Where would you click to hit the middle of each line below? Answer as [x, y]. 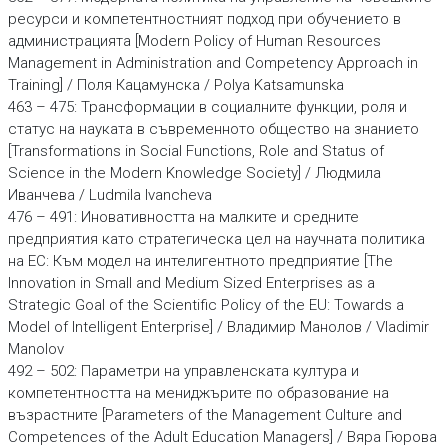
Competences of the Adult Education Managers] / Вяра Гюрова [222, 437]
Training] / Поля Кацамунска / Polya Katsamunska [175, 85]
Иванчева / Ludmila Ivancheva [109, 195]
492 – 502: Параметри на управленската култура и [183, 371]
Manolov [35, 349]
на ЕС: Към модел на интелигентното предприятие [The [200, 261]
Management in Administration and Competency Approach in [212, 63]
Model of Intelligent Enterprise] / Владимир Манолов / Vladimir [218, 327]
